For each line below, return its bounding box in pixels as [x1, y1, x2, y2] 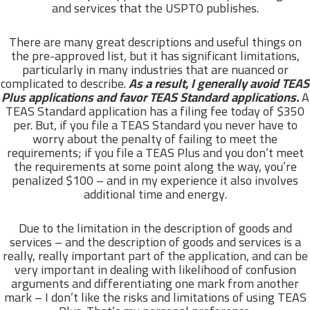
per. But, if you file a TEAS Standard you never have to [12, 113, 298, 136]
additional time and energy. [83, 182, 227, 206]
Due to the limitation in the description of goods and [18, 216, 292, 239]
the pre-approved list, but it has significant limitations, [10, 44, 300, 67]
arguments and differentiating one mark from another [11, 271, 299, 295]
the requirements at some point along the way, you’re [13, 154, 297, 178]
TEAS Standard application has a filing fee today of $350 [6, 99, 304, 122]
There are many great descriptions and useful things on [8, 30, 302, 53]
